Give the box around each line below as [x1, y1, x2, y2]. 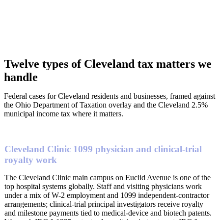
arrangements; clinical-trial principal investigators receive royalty [4, 199, 203, 208]
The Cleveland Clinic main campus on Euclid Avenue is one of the [4, 173, 211, 182]
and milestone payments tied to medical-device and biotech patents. [4, 208, 212, 217]
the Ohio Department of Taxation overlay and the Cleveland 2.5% [4, 101, 208, 110]
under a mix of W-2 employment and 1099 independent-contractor [4, 191, 209, 199]
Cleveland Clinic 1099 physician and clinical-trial [4, 143, 202, 154]
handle [4, 71, 38, 84]
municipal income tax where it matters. [4, 110, 123, 118]
